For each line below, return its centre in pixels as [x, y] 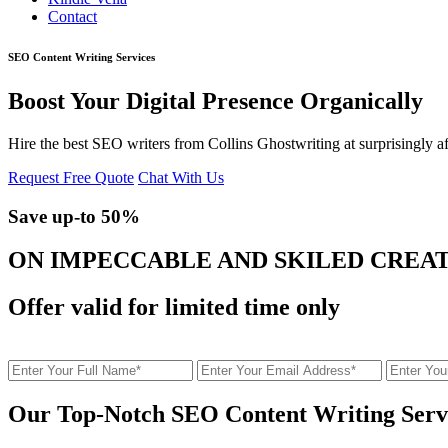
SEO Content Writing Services [81, 56]
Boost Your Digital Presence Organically [215, 100]
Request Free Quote [71, 177]
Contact [72, 16]
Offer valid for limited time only [174, 307]
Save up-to [54, 216]
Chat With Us [181, 177]
